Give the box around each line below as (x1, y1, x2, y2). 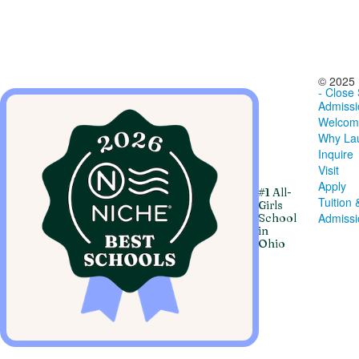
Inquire (317, 146, 353, 162)
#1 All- (258, 184, 292, 200)
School (258, 210, 297, 225)
